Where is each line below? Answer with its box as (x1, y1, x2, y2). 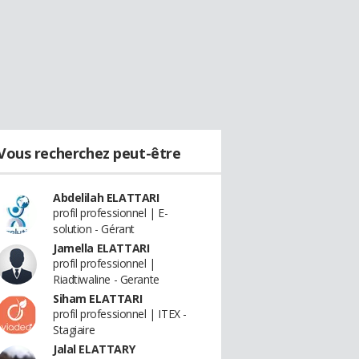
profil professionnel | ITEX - (53, 306, 187, 321)
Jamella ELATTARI (53, 240, 150, 256)
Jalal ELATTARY (53, 341, 135, 357)
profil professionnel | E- (53, 205, 168, 220)
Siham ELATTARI (53, 291, 143, 306)
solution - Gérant (53, 221, 135, 236)
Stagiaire (53, 322, 95, 337)
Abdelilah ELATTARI (53, 190, 159, 205)
